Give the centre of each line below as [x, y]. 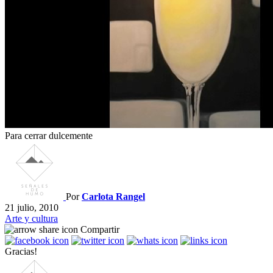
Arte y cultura [31, 219]
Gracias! [21, 252]
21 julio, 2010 [32, 208]
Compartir [100, 230]
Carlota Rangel [113, 197]
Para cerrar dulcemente [49, 136]
